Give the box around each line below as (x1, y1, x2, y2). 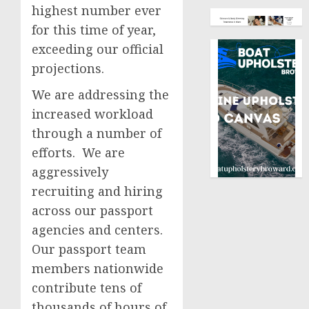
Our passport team (32, 241, 146, 257)
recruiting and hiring (32, 183, 163, 199)
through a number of (32, 125, 161, 141)
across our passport (32, 202, 153, 219)
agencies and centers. (32, 221, 166, 238)
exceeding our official (32, 41, 163, 57)
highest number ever (32, 2, 161, 19)
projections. (32, 60, 104, 77)
